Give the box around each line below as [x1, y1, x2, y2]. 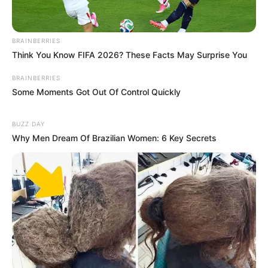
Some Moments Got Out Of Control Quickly [12, 87, 181, 98]
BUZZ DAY [12, 120, 45, 128]
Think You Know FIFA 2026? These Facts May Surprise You [12, 50, 247, 60]
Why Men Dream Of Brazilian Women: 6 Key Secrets [12, 133, 217, 144]
